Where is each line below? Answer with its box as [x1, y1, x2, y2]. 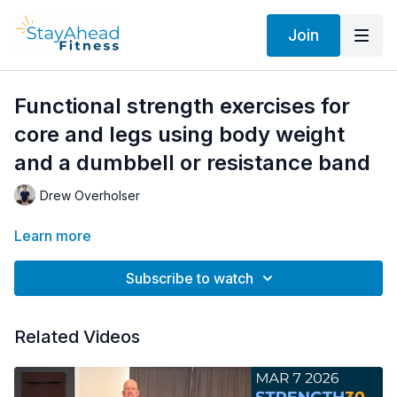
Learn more [14, 227, 91, 245]
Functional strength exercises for [14, 93, 350, 119]
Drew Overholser [40, 187, 140, 203]
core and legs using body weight [14, 121, 345, 147]
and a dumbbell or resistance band [14, 150, 370, 175]
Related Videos [14, 326, 140, 347]
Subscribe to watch [126, 269, 253, 287]
